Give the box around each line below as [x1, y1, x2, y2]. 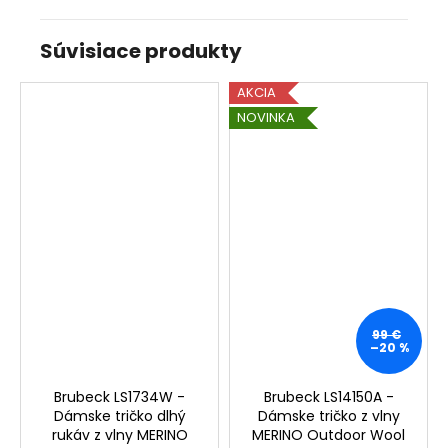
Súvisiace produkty [40, 36, 242, 65]
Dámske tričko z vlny [257, 405, 400, 426]
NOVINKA [237, 108, 295, 128]
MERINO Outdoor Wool [252, 424, 405, 445]
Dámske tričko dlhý [53, 405, 186, 426]
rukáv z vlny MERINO [51, 424, 188, 445]
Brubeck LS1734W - [54, 386, 185, 407]
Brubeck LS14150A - [263, 386, 394, 407]
